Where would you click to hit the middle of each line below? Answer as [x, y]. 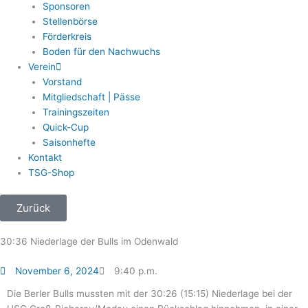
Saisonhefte [69, 142]
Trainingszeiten [76, 112]
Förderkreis [67, 36]
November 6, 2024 [57, 271]
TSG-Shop [52, 172]
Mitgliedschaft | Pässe [91, 97]
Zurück [33, 208]
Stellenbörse [70, 21]
